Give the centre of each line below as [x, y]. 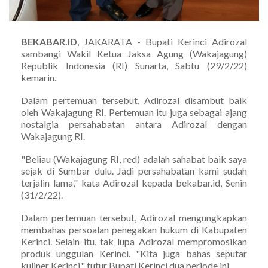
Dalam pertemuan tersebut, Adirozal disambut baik [134, 100]
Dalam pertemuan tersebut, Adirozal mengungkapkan [134, 217]
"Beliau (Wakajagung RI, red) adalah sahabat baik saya [134, 159]
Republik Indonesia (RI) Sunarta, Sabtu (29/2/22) [134, 65]
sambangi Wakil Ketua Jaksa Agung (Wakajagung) [134, 53]
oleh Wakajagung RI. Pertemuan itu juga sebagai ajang [134, 112]
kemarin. [39, 77]
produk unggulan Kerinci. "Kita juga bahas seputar [134, 253]
